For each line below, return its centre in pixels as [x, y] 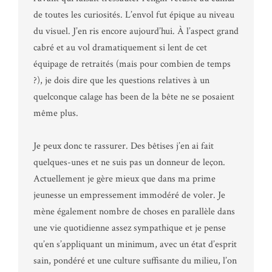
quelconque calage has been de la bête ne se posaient [134, 97]
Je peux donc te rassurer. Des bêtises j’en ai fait [124, 146]
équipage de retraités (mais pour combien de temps [132, 64]
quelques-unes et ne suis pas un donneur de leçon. [129, 162]
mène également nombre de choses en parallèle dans [134, 211]
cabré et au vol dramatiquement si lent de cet [120, 47]
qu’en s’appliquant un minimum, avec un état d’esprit [135, 244]
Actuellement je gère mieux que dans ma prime [124, 178]
